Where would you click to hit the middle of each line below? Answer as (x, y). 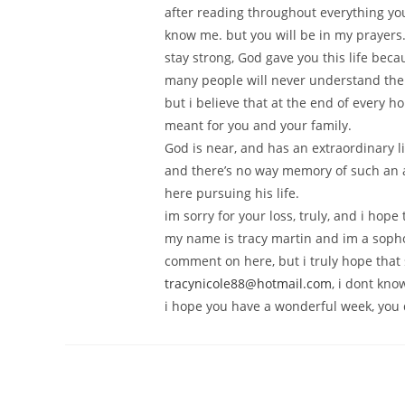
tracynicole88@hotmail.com (248, 283)
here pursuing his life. (232, 193)
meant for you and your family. (258, 125)
